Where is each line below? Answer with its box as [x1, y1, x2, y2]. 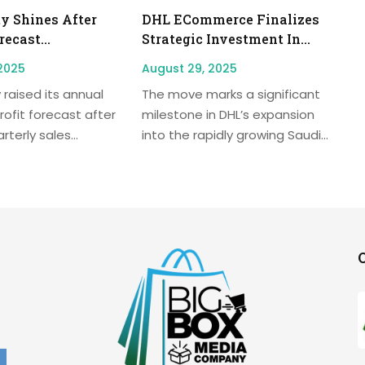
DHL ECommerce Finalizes [141, 10, 319, 28]
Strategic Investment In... [141, 29, 310, 47]
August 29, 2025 [141, 59, 237, 77]
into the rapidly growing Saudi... [141, 125, 328, 143]
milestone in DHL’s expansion [141, 105, 314, 123]
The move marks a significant [141, 85, 320, 103]
